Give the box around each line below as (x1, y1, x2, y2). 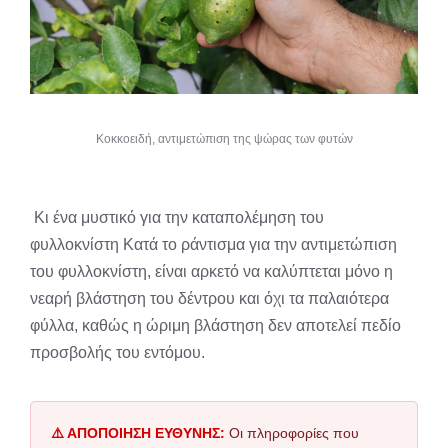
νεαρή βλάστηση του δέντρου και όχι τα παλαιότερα (30, 289, 389, 307)
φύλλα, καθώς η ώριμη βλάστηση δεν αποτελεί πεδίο (30, 316, 401, 334)
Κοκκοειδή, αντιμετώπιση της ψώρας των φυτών (95, 131, 353, 146)
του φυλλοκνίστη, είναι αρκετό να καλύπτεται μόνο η (30, 262, 393, 280)
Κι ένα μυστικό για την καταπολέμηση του (30, 208, 324, 226)
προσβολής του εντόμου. (30, 343, 209, 361)
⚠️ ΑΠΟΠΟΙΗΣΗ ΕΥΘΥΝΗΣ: (51, 424, 225, 441)
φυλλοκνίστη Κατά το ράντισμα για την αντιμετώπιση (30, 235, 397, 253)
